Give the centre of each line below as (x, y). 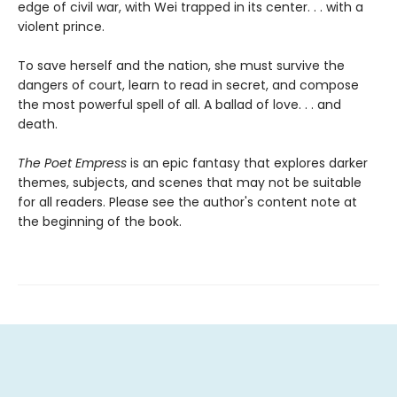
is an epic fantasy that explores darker (249, 163)
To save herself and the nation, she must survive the (181, 65)
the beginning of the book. (100, 221)
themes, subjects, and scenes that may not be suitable (190, 182)
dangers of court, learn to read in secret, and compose (188, 85)
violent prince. (61, 26)
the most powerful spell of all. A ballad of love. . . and (179, 104)
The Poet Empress (74, 163)
